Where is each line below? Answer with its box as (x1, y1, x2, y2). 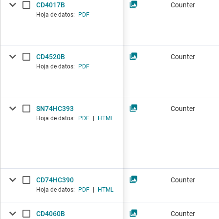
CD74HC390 (36, 176, 74, 184)
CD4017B (36, 1, 65, 9)
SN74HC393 (36, 105, 74, 113)
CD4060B (36, 210, 65, 218)
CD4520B (36, 53, 65, 61)
